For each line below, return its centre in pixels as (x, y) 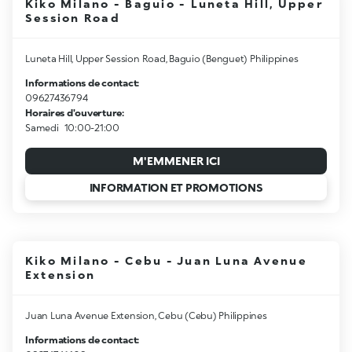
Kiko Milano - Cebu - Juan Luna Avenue (166, 261)
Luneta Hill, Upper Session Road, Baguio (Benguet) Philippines (162, 59)
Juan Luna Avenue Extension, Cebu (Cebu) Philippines (146, 316)
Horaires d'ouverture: (75, 113)
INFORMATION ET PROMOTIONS (176, 187)
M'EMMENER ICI (176, 160)
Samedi (42, 128)
